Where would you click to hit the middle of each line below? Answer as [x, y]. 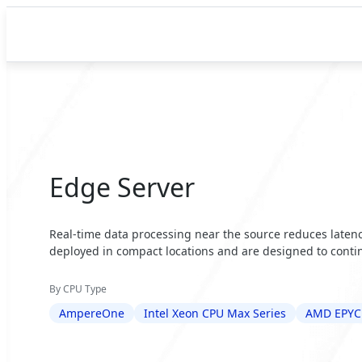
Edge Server [122, 187]
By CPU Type [78, 289]
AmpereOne [92, 314]
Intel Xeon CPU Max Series [215, 314]
